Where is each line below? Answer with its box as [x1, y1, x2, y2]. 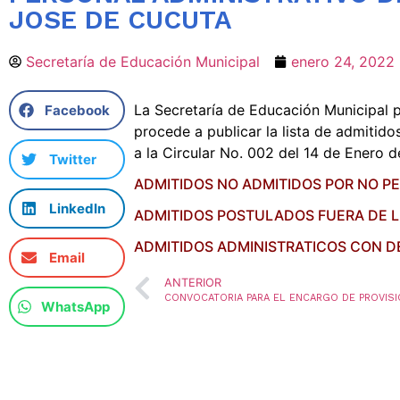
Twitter [49, 150, 96, 168]
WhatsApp [40, 297, 110, 315]
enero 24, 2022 [291, 53, 395, 71]
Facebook [44, 101, 110, 119]
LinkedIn [49, 199, 105, 217]
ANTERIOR [163, 276, 221, 290]
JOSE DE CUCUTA [9, 4, 231, 35]
